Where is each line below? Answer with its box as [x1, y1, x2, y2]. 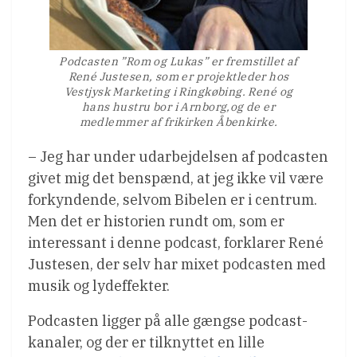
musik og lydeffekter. [28, 277, 170, 296]
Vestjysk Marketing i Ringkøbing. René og [64, 84, 293, 100]
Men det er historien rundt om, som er [28, 212, 284, 231]
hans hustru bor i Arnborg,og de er [81, 100, 276, 115]
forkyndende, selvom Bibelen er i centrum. [28, 190, 317, 210]
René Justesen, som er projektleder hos [68, 69, 289, 84]
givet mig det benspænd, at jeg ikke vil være [28, 169, 324, 188]
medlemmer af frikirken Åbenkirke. [79, 115, 278, 130]
